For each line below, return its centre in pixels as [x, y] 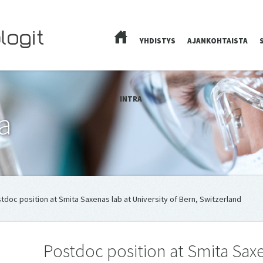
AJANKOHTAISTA [218, 41]
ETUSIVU [129, 50]
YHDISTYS [158, 41]
